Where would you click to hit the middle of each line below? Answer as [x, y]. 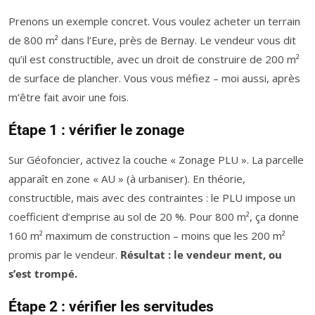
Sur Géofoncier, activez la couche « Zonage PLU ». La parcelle [156, 160]
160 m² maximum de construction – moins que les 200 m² [147, 236]
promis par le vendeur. [64, 255]
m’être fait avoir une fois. [69, 97]
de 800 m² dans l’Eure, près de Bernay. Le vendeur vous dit [152, 40]
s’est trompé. [43, 274]
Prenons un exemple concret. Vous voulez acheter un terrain [154, 21]
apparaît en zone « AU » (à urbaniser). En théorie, [127, 179]
